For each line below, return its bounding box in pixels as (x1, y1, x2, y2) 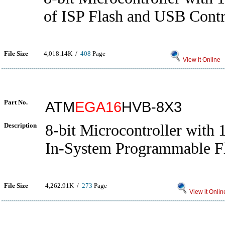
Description (4, 122, 37, 129)
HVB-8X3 (122, 98, 182, 115)
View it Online (181, 56, 220, 63)
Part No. (4, 98, 28, 106)
